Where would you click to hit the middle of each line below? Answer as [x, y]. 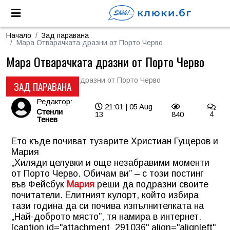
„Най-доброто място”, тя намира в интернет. [106, 217]
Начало [19, 35]
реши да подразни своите [151, 184]
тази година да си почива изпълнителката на [108, 206]
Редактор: [55, 101]
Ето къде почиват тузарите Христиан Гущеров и [115, 141]
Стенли [50, 112]
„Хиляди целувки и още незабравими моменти [110, 163]
